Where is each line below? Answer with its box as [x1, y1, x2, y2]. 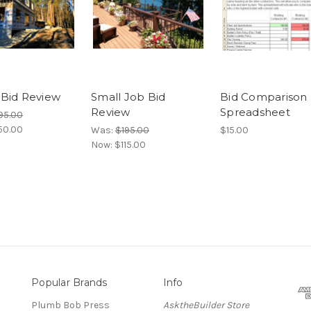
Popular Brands [31, 276, 108, 289]
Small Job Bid [91, 90, 166, 104]
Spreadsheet [220, 106, 290, 119]
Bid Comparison [220, 90, 308, 104]
